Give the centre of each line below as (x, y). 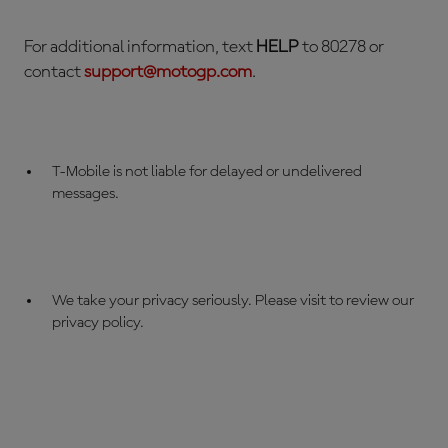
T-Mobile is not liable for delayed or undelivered (206, 172)
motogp (186, 72)
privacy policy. (97, 323)
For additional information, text (140, 47)
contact (54, 72)
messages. (85, 194)
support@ (120, 72)
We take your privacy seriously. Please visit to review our (232, 301)
